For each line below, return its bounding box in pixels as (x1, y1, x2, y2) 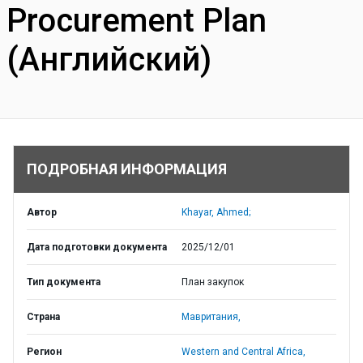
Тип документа (27, 276, 100, 288)
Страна (27, 311, 60, 322)
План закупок (181, 276, 244, 288)
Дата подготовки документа (27, 241, 167, 253)
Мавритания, (181, 311, 241, 322)
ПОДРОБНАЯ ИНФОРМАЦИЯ (27, 160, 227, 177)
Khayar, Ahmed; (181, 207, 250, 218)
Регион (27, 346, 62, 357)
